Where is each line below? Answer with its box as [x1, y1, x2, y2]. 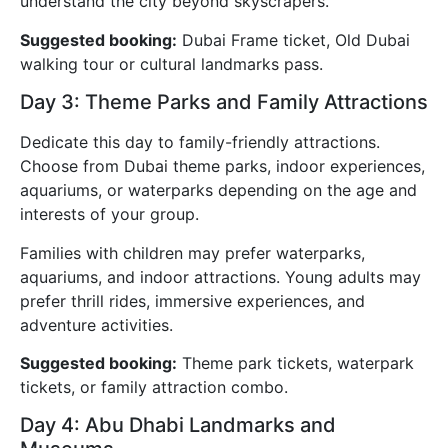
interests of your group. [20, 204, 199, 225]
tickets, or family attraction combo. [20, 377, 288, 398]
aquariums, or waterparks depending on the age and [20, 180, 417, 201]
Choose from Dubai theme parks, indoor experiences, [20, 156, 425, 177]
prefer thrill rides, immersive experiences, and [20, 290, 365, 311]
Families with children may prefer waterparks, [20, 242, 365, 263]
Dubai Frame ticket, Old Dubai [177, 29, 410, 50]
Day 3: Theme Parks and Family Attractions [20, 90, 428, 115]
